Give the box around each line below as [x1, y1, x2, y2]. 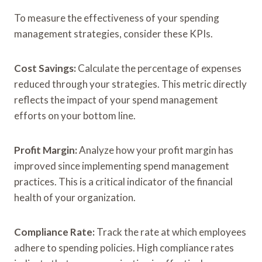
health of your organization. [14, 191, 136, 204]
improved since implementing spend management [14, 159, 229, 172]
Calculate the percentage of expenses [76, 61, 242, 74]
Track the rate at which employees [95, 225, 246, 238]
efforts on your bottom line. [14, 109, 136, 122]
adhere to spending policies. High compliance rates [14, 241, 234, 254]
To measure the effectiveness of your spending [14, 11, 219, 24]
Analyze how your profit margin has [77, 143, 233, 156]
